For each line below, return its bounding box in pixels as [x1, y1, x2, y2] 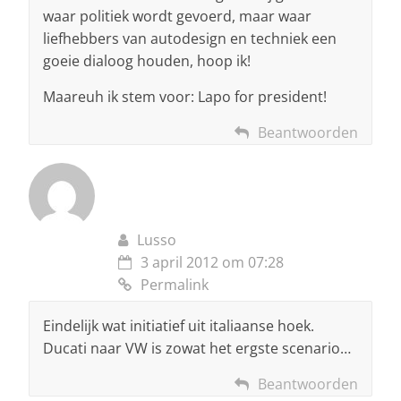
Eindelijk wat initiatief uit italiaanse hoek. [43, 316, 314, 337]
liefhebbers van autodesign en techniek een [43, 29, 337, 49]
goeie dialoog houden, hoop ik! [43, 51, 251, 72]
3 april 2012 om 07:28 [141, 252, 284, 273]
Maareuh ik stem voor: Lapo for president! [43, 87, 327, 107]
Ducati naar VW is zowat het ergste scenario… [43, 338, 351, 359]
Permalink [141, 275, 209, 295]
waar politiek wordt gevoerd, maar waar [43, 6, 311, 27]
